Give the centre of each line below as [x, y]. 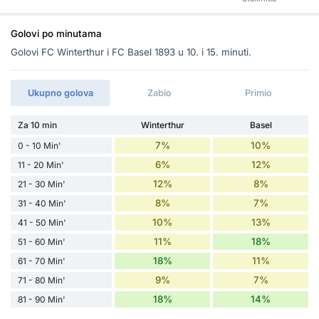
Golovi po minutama [56, 34]
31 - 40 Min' [42, 203]
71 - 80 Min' [42, 280]
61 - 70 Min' [42, 261]
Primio [259, 93]
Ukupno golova [60, 93]
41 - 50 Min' [42, 222]
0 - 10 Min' [40, 145]
